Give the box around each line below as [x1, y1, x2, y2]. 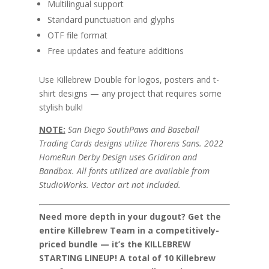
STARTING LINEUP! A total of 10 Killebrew [38, 252, 216, 264]
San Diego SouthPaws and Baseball [67, 123, 199, 135]
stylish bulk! [38, 101, 83, 113]
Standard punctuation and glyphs [47, 13, 175, 25]
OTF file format [47, 29, 107, 41]
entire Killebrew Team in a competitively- [38, 224, 219, 236]
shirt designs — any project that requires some [38, 87, 222, 99]
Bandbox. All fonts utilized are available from [38, 165, 210, 177]
